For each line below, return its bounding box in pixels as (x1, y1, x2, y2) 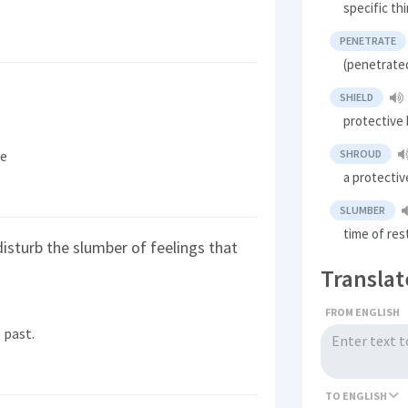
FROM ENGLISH (325, 305, 401, 320)
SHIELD (340, 90, 374, 105)
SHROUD (340, 147, 382, 161)
